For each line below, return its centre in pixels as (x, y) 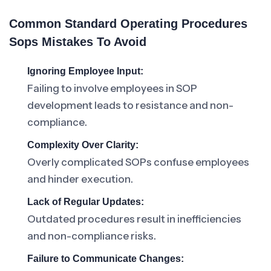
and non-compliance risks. (92, 236)
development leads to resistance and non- (130, 105)
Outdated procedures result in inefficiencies (134, 219)
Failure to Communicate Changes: (106, 259)
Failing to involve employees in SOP (112, 88)
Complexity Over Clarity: (83, 145)
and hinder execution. (80, 179)
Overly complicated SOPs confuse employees (138, 162)
